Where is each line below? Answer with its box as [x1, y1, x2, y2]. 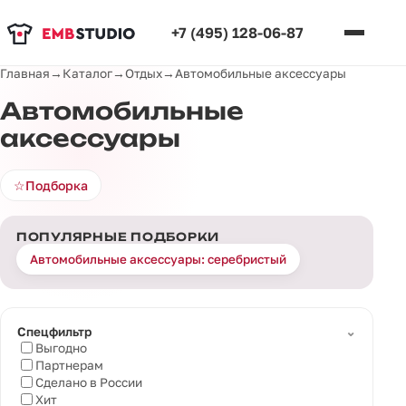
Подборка [25, 178, 88, 194]
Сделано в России [35, 374, 142, 390]
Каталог [63, 66, 112, 81]
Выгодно [35, 340, 87, 355]
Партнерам [35, 357, 103, 372]
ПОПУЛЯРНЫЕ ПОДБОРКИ [16, 230, 220, 245]
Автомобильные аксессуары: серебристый [30, 252, 286, 267]
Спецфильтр [17, 324, 92, 340]
